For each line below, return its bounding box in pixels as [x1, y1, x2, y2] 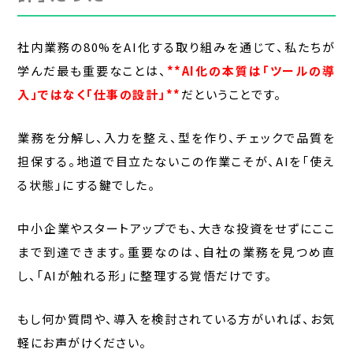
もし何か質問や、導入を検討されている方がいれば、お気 [17, 310, 336, 328]
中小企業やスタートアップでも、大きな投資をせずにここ [17, 220, 336, 237]
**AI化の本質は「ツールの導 [166, 62, 336, 80]
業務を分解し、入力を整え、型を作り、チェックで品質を [17, 129, 336, 147]
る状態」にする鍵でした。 [17, 176, 156, 194]
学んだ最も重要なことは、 [17, 62, 167, 80]
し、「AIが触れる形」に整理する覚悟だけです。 [17, 267, 273, 284]
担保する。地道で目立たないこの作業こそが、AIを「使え [17, 153, 336, 170]
